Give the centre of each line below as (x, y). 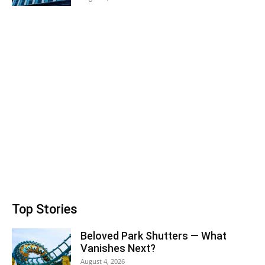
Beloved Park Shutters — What (153, 235)
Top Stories (45, 209)
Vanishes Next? (118, 248)
